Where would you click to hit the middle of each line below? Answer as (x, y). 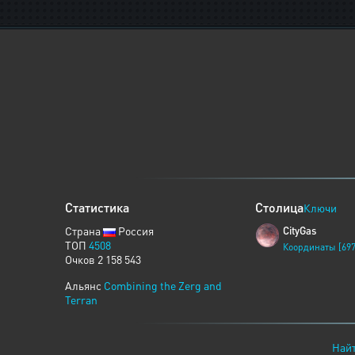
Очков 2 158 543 (103, 259)
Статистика (97, 207)
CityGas (300, 230)
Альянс (84, 285)
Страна (84, 231)
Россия (135, 231)
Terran (81, 300)
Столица (279, 207)
